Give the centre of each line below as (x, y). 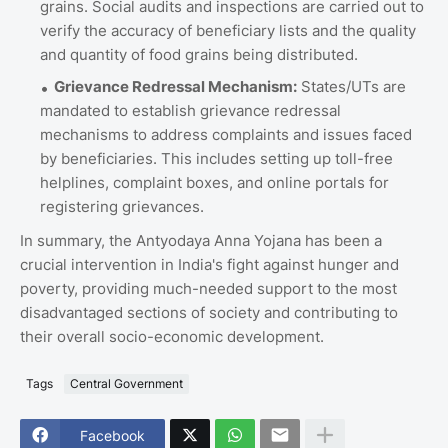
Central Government (126, 384)
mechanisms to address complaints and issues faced (226, 134)
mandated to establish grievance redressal (190, 110)
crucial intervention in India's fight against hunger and (209, 264)
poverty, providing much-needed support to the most (208, 288)
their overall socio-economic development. (172, 336)
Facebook (112, 436)
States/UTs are (351, 86)
